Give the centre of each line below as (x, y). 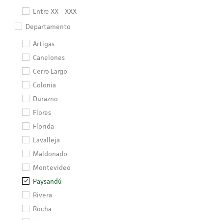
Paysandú (47, 181)
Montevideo (52, 167)
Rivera (42, 195)
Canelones (49, 57)
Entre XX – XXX (55, 11)
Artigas (44, 44)
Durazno (45, 99)
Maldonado (50, 154)
